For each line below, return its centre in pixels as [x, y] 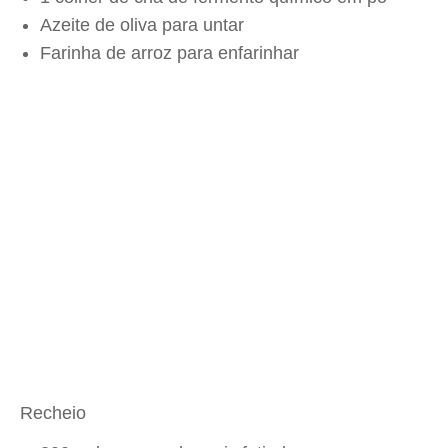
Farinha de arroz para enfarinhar [169, 53]
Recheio [53, 413]
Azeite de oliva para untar [142, 25]
